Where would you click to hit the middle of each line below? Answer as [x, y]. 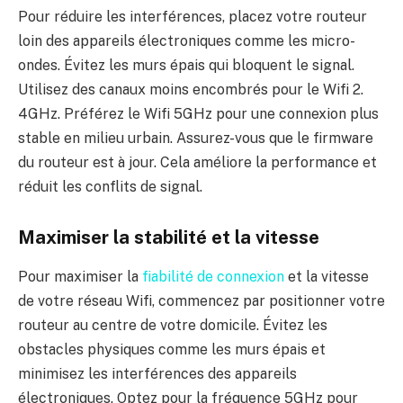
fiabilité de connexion [213, 277]
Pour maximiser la [80, 277]
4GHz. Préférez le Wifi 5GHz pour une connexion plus [198, 114]
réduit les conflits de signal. [110, 187]
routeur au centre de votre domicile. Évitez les [173, 326]
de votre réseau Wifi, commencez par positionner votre [201, 301]
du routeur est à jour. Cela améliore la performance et [197, 163]
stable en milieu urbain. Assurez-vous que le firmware [196, 139]
